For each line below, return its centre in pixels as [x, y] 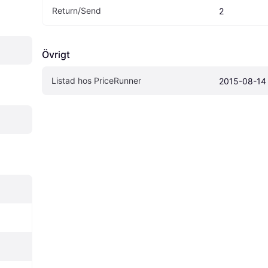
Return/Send [77, 10]
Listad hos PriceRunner [96, 80]
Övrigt [56, 54]
